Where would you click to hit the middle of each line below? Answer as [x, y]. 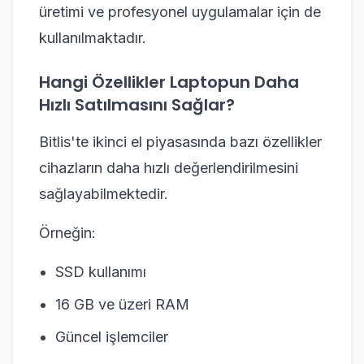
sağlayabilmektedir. [104, 193]
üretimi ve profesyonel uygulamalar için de [180, 11]
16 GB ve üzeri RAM [122, 304]
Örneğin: [67, 232]
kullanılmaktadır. [93, 37]
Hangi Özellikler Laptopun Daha [169, 82]
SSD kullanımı [101, 271]
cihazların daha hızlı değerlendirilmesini [169, 167]
